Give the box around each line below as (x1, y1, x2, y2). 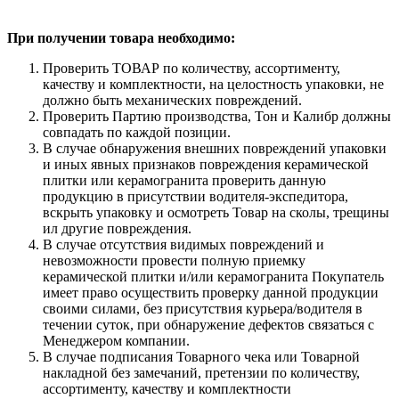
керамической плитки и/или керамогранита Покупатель (43, 269, 384, 284)
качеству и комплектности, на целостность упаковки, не (43, 77, 384, 92)
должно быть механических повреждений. (43, 93, 302, 108)
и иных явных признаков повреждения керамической (43, 157, 369, 172)
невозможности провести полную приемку (43, 253, 305, 268)
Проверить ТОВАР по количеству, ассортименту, (43, 61, 340, 76)
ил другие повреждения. (43, 221, 191, 236)
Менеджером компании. (43, 333, 190, 348)
